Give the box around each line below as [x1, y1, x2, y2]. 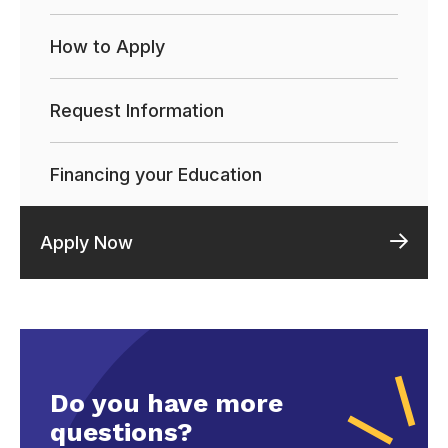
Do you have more [50, 388, 283, 419]
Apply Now [40, 232, 133, 254]
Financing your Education [50, 164, 262, 186]
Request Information [50, 100, 224, 122]
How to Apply [50, 36, 165, 58]
